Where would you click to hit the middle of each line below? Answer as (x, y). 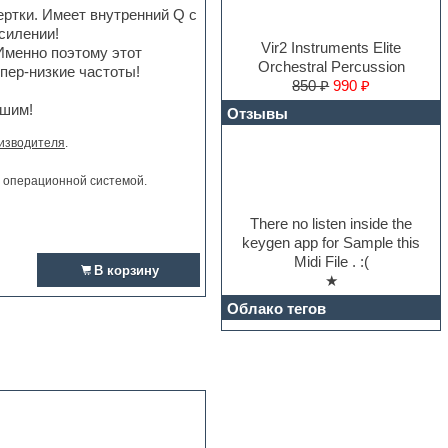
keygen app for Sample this (331, 242)
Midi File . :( (331, 261)
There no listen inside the (331, 223)
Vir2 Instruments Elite (331, 47)
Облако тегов (277, 308)
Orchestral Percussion (331, 66)
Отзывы (258, 113)
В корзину (127, 271)
